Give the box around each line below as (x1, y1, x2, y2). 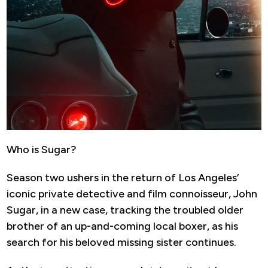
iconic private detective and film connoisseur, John (7, 187, 257, 200)
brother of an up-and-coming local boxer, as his (7, 219, 238, 233)
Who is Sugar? (7, 142, 77, 156)
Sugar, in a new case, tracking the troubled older (7, 203, 243, 217)
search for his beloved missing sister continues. (7, 235, 236, 249)
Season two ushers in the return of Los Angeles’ (7, 170, 239, 184)
